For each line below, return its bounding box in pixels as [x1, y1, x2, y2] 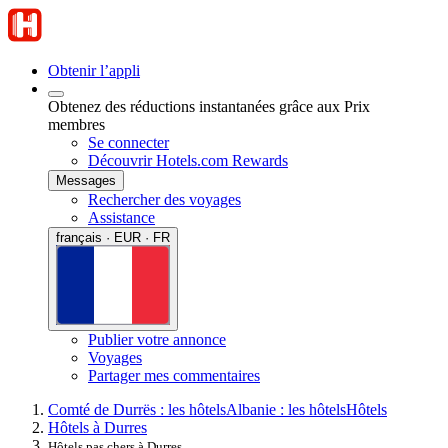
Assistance [88, 209, 155, 226]
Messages [56, 173, 116, 188]
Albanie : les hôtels [226, 400, 346, 418]
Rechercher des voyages [88, 191, 241, 208]
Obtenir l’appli [48, 62, 140, 79]
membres [48, 116, 105, 133]
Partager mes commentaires [88, 366, 260, 384]
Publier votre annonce [88, 330, 226, 348]
